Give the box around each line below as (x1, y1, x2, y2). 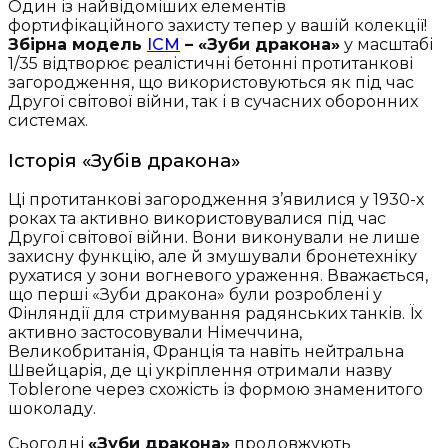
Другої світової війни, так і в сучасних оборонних (8, 91, 418, 111)
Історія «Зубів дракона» (8, 148, 240, 172)
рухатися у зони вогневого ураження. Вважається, (8, 266, 428, 286)
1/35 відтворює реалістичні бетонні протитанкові (8, 53, 413, 73)
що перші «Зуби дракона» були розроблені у (8, 285, 382, 305)
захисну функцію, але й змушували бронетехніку (8, 247, 417, 267)
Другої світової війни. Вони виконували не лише (8, 228, 420, 248)
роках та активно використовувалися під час (8, 209, 386, 229)
